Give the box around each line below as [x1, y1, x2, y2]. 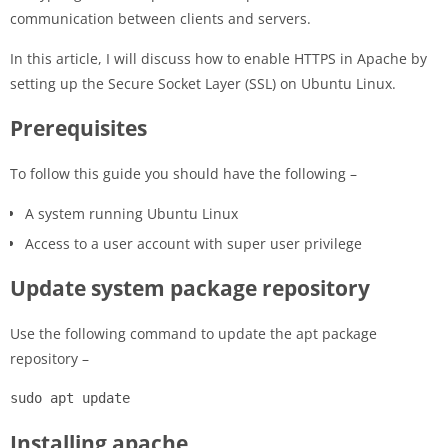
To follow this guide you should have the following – [10, 163, 357, 183]
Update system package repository [10, 273, 370, 302]
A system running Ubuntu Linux [25, 203, 238, 223]
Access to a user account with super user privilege [25, 233, 362, 253]
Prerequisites [10, 113, 147, 142]
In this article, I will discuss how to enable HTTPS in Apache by [10, 48, 427, 68]
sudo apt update [10, 389, 130, 406]
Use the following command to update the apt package [10, 323, 377, 343]
